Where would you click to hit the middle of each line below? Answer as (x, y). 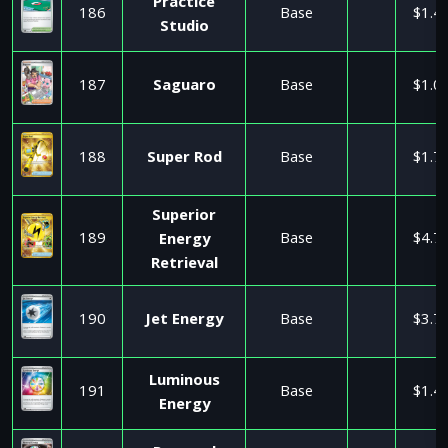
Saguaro (184, 87)
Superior (184, 217)
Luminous (184, 382)
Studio (184, 28)
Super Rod (184, 159)
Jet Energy (184, 321)
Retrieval (184, 265)
